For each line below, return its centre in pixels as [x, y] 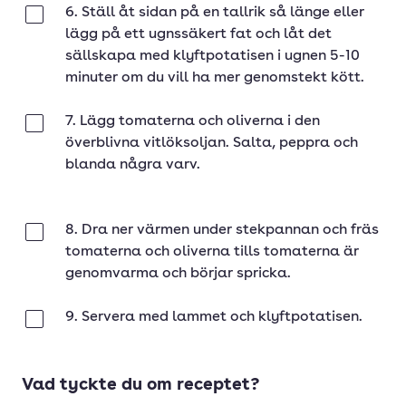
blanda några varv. [133, 165]
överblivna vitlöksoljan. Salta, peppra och [212, 143]
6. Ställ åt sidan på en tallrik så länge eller [215, 13]
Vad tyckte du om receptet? [140, 386]
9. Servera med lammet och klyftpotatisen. [214, 317]
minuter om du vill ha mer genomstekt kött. [215, 78]
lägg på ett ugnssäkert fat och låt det [198, 34]
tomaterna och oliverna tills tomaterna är [212, 252]
